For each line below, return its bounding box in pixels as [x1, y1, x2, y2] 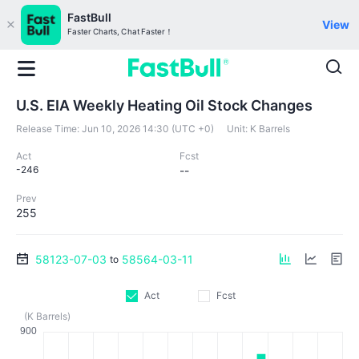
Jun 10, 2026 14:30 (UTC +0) [82, 123, 214, 135]
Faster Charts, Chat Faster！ [67, 26, 173, 37]
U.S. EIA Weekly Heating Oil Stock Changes [16, 97, 313, 114]
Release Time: [16, 123, 79, 135]
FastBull [67, 10, 111, 24]
